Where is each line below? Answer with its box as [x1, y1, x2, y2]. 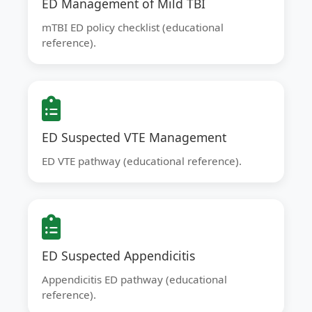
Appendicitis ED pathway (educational [42, 272, 227, 286]
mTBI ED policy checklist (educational [42, 20, 224, 34]
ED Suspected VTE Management [42, 129, 226, 146]
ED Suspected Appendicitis [42, 247, 195, 264]
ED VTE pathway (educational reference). [42, 154, 242, 168]
